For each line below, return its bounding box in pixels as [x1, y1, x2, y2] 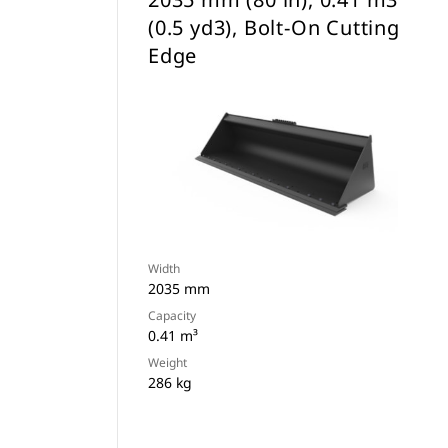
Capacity [148, 307, 196, 324]
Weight [148, 354, 187, 371]
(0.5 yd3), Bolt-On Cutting [148, 14, 400, 41]
